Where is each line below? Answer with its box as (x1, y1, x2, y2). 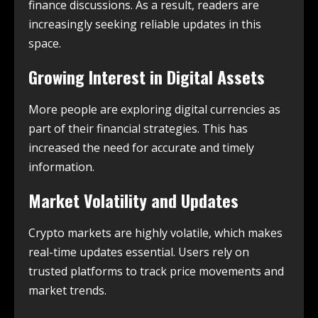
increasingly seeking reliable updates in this (28, 16, 261, 32)
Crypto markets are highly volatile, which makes (28, 224, 283, 241)
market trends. (28, 282, 106, 298)
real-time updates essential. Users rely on (28, 243, 249, 260)
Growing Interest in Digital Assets (28, 63, 265, 89)
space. (28, 35, 61, 51)
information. (28, 158, 94, 175)
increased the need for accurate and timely (28, 139, 254, 155)
